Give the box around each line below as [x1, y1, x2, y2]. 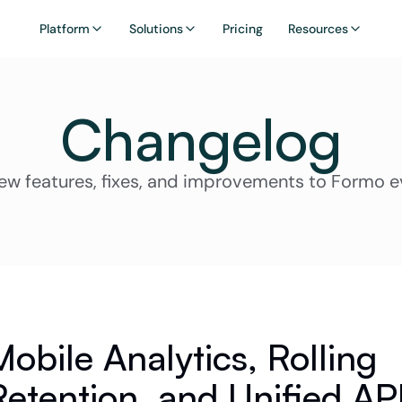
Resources [288, 21, 348, 37]
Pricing [223, 21, 263, 37]
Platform [39, 21, 90, 37]
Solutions [129, 21, 183, 37]
